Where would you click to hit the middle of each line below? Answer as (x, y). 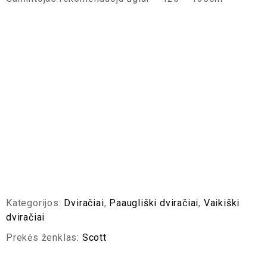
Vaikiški (222, 203)
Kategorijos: (35, 203)
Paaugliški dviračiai (154, 203)
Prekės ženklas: (44, 237)
